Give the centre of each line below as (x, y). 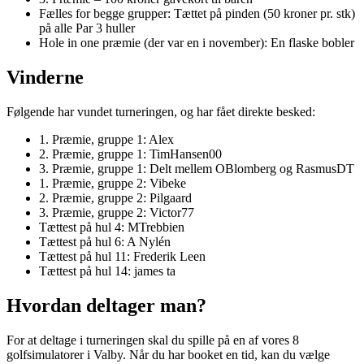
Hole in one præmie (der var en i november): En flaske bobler (197, 43)
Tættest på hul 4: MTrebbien (112, 227)
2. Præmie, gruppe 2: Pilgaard (115, 198)
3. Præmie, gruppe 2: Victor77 (117, 213)
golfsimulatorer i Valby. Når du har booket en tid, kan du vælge (168, 355)
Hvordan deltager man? (106, 306)
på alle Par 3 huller (87, 28)
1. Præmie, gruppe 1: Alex (106, 140)
